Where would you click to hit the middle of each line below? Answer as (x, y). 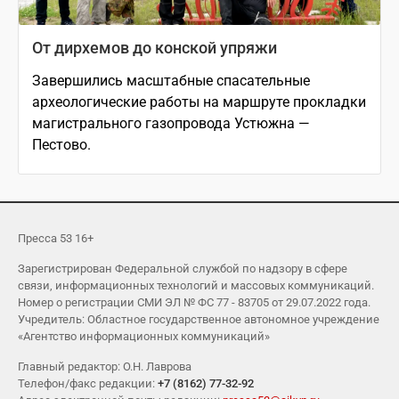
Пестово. (61, 144)
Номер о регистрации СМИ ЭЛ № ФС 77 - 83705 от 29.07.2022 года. (194, 302)
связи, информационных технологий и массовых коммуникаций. (196, 285)
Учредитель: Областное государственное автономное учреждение (199, 319)
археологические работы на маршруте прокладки (199, 102)
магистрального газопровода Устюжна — (171, 123)
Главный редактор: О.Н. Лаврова (105, 366)
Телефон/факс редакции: (88, 383)
